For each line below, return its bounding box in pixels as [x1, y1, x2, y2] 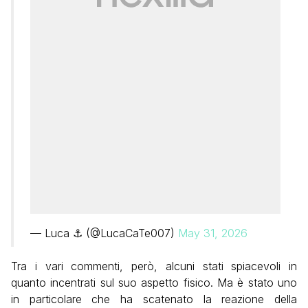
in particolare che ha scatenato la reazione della [11, 291, 297, 306]
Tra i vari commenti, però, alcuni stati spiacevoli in [11, 258, 297, 273]
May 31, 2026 [178, 225, 247, 240]
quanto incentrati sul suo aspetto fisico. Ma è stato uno [11, 275, 297, 289]
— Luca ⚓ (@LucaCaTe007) [30, 225, 178, 240]
